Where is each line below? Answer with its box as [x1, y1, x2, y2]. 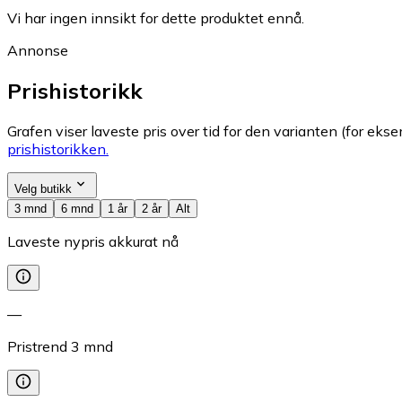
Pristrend [7, 337, 67, 356]
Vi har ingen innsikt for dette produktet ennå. [7, 9, 304, 28]
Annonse [7, 41, 68, 60]
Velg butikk [14, 182, 72, 197]
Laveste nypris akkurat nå [7, 232, 179, 251]
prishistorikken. [7, 140, 109, 159]
